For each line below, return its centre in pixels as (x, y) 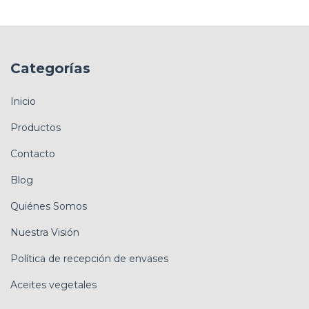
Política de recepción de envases (89, 258)
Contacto (33, 153)
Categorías (50, 69)
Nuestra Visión (45, 232)
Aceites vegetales (53, 285)
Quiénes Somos (49, 206)
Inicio (23, 101)
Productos (36, 127)
